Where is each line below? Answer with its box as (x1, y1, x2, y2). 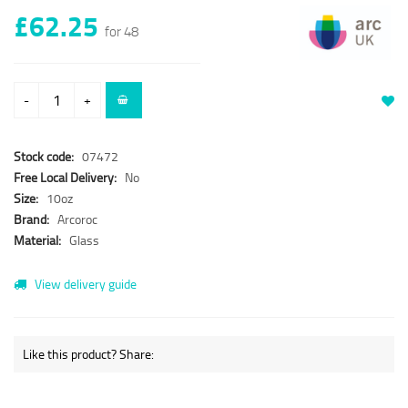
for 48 (105, 22, 138, 41)
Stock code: (14, 148, 74, 166)
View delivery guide (32, 275, 137, 293)
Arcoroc (57, 210, 97, 229)
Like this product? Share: (23, 345, 154, 363)
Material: (14, 231, 64, 250)
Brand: (14, 210, 52, 229)
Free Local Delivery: (14, 168, 119, 187)
